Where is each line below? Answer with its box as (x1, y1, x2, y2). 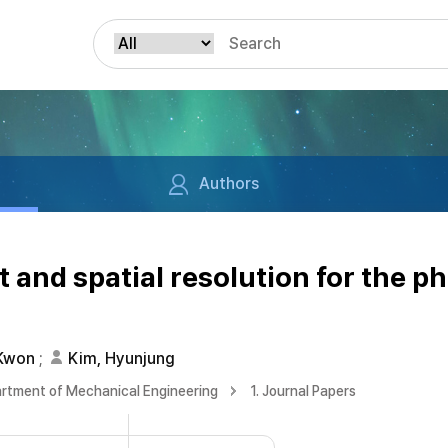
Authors (198, 174, 259, 193)
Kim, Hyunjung (68, 349, 175, 368)
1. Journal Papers (250, 383, 356, 399)
